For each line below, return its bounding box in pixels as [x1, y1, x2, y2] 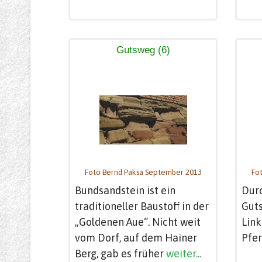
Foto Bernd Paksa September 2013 [84, 168, 202, 177]
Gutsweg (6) [116, 44, 170, 56]
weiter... [166, 247, 201, 260]
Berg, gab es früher [75, 247, 166, 260]
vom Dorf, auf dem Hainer [75, 231, 197, 244]
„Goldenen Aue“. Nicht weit [75, 215, 201, 228]
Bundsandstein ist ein [75, 184, 175, 196]
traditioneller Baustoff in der [75, 199, 209, 212]
